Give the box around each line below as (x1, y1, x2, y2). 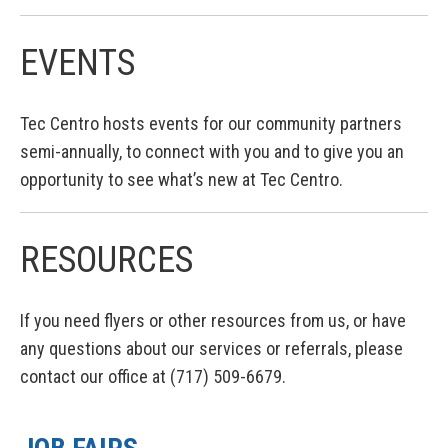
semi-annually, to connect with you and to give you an (20, 141, 404, 163)
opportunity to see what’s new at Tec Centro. (20, 169, 343, 191)
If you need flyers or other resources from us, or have (20, 310, 406, 332)
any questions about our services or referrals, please (20, 338, 403, 360)
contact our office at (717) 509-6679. (20, 366, 286, 388)
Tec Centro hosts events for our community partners (20, 113, 402, 135)
